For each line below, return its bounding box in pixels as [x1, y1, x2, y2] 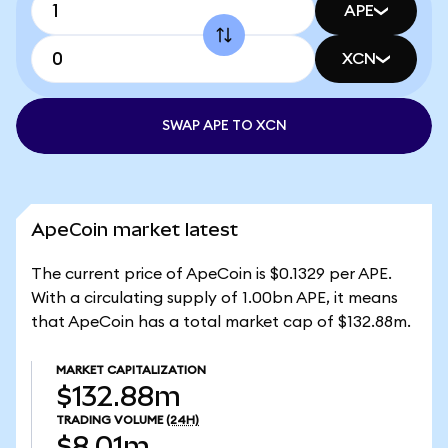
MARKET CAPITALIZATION [56, 364, 206, 376]
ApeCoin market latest [31, 219, 238, 240]
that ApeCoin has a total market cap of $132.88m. [31, 314, 411, 330]
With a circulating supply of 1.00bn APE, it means [31, 290, 398, 306]
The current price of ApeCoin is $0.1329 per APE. [31, 266, 392, 282]
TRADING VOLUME [56, 414, 163, 426]
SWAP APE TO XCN [161, 119, 287, 133]
